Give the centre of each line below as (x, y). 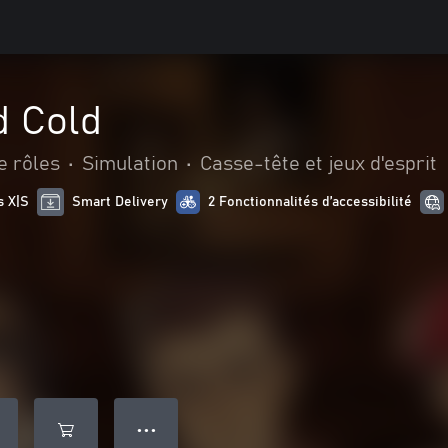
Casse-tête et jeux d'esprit (318, 164)
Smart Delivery (120, 202)
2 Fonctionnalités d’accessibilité (310, 202)
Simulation (130, 164)
